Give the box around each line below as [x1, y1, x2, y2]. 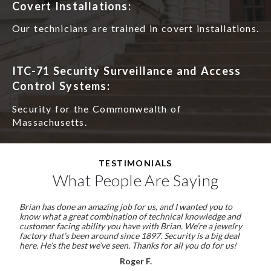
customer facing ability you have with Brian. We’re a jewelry [19, 221, 242, 231]
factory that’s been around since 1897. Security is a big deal [19, 230, 240, 241]
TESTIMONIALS [99, 158, 172, 168]
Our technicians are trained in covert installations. [12, 22, 259, 34]
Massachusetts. [12, 116, 87, 128]
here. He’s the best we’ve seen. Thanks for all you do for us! [19, 240, 237, 250]
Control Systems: [12, 79, 110, 93]
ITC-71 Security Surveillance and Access [12, 64, 241, 78]
